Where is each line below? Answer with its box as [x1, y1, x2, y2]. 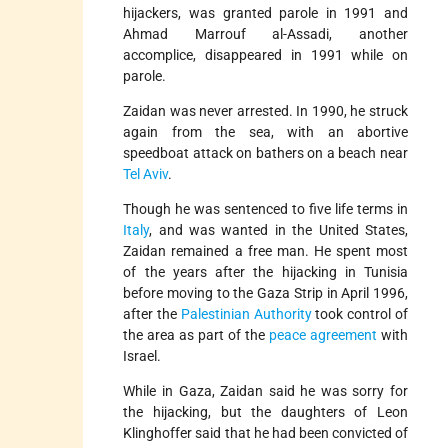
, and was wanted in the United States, [149, 221, 408, 238]
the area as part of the [123, 326, 270, 343]
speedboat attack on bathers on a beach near [123, 144, 408, 161]
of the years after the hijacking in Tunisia [123, 263, 408, 280]
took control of [311, 305, 409, 322]
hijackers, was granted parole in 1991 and [123, 4, 408, 21]
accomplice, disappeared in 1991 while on [123, 46, 408, 63]
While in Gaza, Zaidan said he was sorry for [123, 382, 408, 399]
